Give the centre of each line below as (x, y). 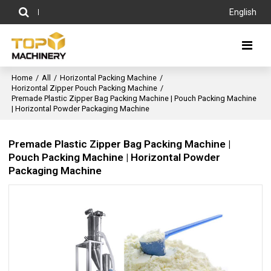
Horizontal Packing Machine (109, 78)
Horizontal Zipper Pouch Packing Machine (85, 88)
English (243, 12)
